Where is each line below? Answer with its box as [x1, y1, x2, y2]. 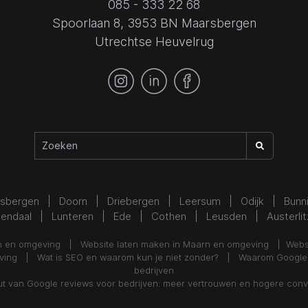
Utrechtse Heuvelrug [94, 34, 214, 49]
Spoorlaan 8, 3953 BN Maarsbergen [52, 15, 256, 30]
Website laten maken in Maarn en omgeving [71, 238, 269, 250]
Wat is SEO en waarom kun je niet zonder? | [36, 251, 239, 263]
